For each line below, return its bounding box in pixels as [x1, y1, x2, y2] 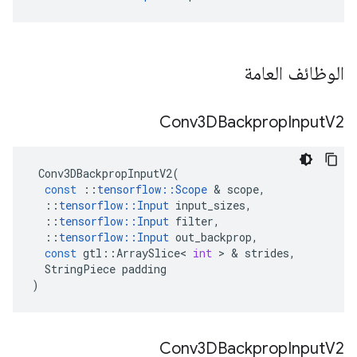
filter [175, 214, 214, 229]
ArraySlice [116, 245, 180, 261]
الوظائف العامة [239, 61, 344, 85]
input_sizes [175, 198, 245, 213]
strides [245, 245, 289, 261]
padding [122, 261, 167, 277]
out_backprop [175, 229, 252, 245]
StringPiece [45, 261, 116, 277]
